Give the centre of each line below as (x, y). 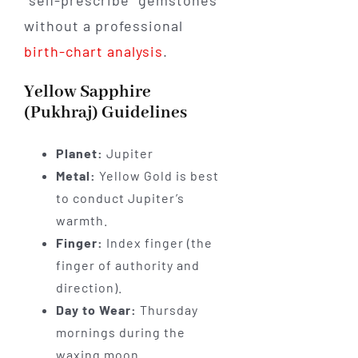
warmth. (82, 221)
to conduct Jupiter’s (120, 198)
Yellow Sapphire (87, 93)
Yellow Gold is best (157, 176)
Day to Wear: (96, 310)
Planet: (79, 153)
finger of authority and (127, 265)
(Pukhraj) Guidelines (105, 113)
